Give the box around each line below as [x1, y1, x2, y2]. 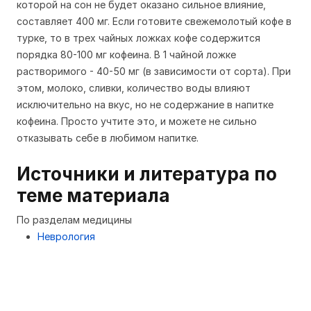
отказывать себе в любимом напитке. [17, 132, 199, 144]
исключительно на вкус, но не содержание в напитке [17, 99, 274, 111]
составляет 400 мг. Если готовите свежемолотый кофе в [17, 15, 292, 28]
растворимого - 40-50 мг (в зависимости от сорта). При [17, 65, 291, 78]
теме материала [17, 185, 170, 207]
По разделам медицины [17, 214, 132, 226]
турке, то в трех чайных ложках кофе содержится [17, 32, 260, 44]
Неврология [37, 230, 95, 243]
